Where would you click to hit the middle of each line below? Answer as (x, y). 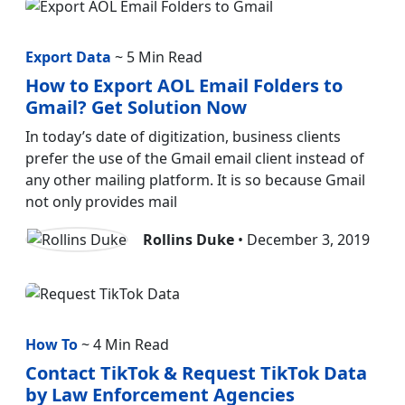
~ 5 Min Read (157, 57)
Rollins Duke (188, 240)
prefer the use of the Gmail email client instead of (195, 159)
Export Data (68, 57)
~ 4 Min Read (123, 344)
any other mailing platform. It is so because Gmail (195, 180)
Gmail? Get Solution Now (136, 108)
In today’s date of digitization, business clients (183, 137)
